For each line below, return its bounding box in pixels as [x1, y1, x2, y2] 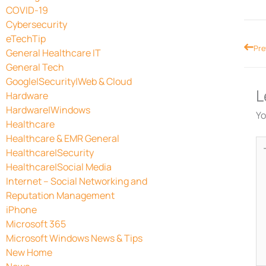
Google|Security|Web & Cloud [6, 74, 132, 88]
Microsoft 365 [6, 217, 66, 230]
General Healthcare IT [6, 46, 101, 59]
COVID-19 [6, 3, 48, 17]
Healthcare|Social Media [6, 160, 112, 173]
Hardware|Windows [6, 103, 90, 116]
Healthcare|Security [6, 145, 94, 159]
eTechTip [6, 31, 46, 45]
